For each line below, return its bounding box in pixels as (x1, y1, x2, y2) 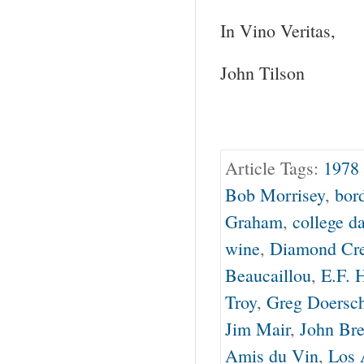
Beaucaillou (225, 262, 311, 287)
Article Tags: (225, 155, 323, 180)
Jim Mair (225, 316, 290, 340)
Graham (225, 209, 283, 233)
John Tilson (220, 61, 305, 85)
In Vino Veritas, (220, 18, 336, 42)
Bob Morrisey (225, 182, 325, 206)
